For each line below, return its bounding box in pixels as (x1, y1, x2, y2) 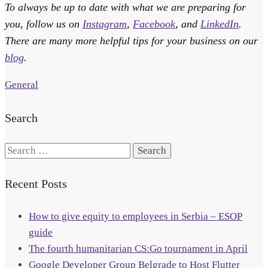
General (5, 78, 38, 90)
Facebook (133, 17, 175, 30)
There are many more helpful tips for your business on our (5, 34, 258, 47)
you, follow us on (5, 17, 83, 30)
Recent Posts (5, 176, 67, 190)
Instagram (83, 17, 127, 30)
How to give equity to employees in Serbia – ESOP (29, 211, 242, 223)
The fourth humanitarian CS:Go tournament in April (29, 243, 248, 255)
